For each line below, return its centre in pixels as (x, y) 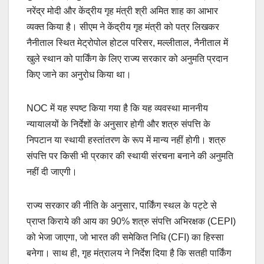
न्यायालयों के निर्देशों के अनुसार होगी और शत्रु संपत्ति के (118, 124)
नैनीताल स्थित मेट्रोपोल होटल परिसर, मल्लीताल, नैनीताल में (127, 42)
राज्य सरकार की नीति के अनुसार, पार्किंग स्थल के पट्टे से (122, 205)
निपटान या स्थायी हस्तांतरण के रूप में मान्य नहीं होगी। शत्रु (126, 140)
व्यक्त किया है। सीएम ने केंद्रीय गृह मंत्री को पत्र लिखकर (123, 27)
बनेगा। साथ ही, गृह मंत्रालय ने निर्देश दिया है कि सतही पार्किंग (129, 253)
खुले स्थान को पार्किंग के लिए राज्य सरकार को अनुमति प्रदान (127, 58)
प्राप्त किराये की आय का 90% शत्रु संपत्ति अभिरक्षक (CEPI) (131, 221)
